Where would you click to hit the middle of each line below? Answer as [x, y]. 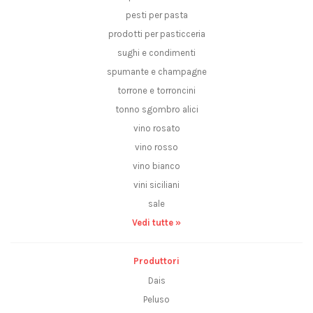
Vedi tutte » [156, 223]
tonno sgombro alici [156, 110]
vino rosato [156, 129]
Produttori [156, 261]
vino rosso [156, 147]
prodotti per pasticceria [156, 34]
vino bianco [156, 166]
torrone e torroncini [156, 91]
